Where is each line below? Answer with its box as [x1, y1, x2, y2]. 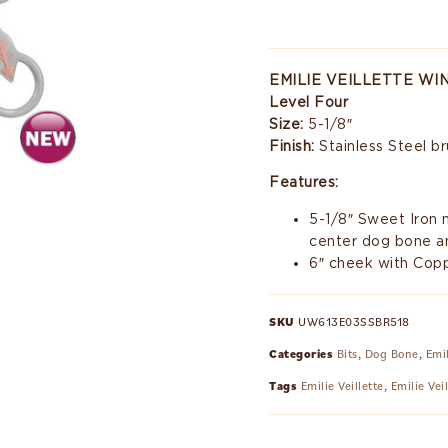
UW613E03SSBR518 [298, 314, 410, 330]
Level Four [269, 93, 349, 110]
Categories [269, 346, 334, 362]
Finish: [269, 137, 315, 154]
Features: [269, 174, 339, 191]
